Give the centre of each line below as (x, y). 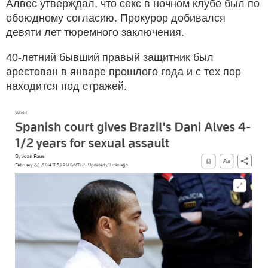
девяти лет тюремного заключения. (95, 32)
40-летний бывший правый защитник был (110, 57)
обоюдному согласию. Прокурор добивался (116, 18)
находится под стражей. (66, 86)
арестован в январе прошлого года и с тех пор (124, 71)
